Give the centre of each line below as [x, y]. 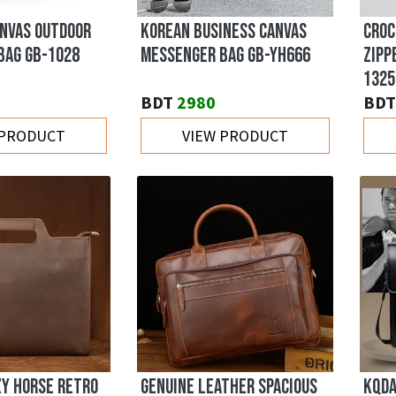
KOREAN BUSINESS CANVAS [224, 32]
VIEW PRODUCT [235, 136]
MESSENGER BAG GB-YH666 [225, 56]
